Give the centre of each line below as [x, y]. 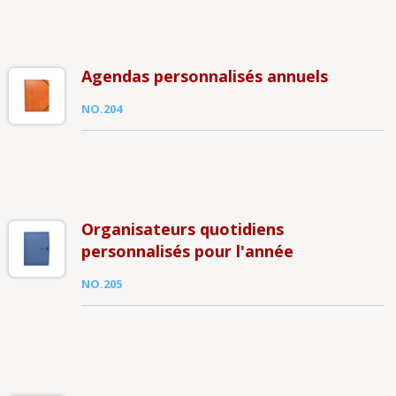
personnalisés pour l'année [187, 251]
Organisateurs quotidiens [182, 229]
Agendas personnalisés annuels [204, 76]
